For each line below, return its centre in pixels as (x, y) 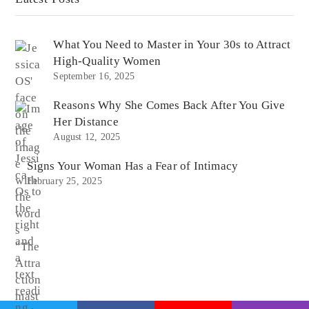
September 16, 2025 (94, 77)
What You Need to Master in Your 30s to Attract (172, 45)
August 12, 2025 (87, 137)
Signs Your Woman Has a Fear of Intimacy (133, 166)
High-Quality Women (107, 61)
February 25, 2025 (64, 181)
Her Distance (86, 122)
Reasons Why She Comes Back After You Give (169, 106)
